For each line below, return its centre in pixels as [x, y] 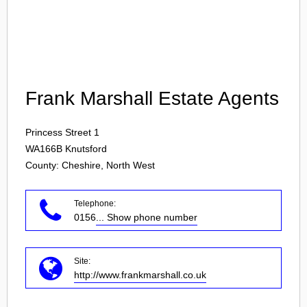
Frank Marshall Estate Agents [152, 98]
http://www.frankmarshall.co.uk [140, 275]
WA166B [44, 149]
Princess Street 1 [62, 132]
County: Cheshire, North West [90, 165]
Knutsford [86, 149]
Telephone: [95, 204]
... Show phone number [147, 217]
